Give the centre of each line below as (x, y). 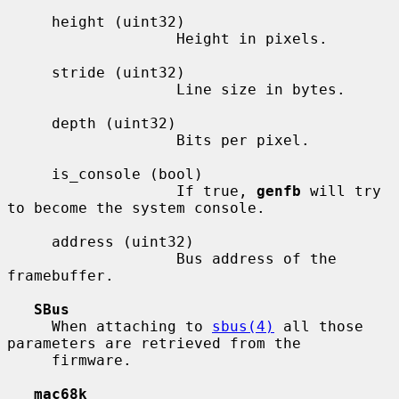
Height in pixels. (92, 38)
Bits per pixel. (92, 140)
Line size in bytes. (92, 89)
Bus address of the (92, 258)
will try (341, 191)
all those (319, 326)
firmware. (29, 360)
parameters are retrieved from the (154, 343)
